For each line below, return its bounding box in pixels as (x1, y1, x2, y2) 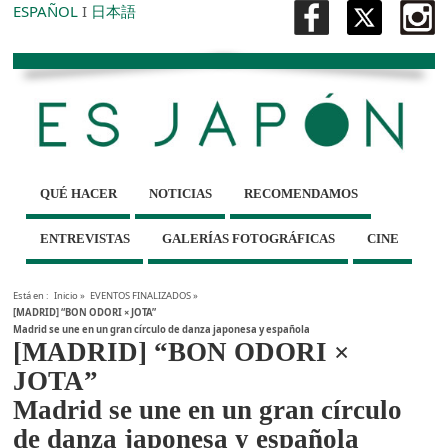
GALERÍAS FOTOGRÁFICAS (161, 231, 335, 247)
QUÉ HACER (39, 186, 117, 202)
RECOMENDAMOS (243, 186, 358, 202)
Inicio (54, 289, 79, 303)
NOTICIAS (148, 186, 212, 202)
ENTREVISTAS (39, 231, 130, 247)
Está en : (13, 289, 50, 303)
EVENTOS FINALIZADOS (89, 289, 191, 303)
